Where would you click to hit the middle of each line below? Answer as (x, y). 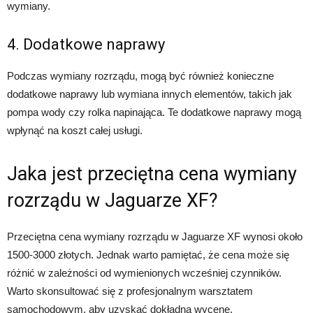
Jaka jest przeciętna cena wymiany (152, 174)
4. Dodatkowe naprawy (86, 44)
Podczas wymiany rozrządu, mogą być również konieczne (140, 76)
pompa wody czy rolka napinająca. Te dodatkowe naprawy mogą (154, 112)
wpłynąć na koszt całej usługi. (75, 130)
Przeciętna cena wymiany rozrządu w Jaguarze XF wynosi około (155, 236)
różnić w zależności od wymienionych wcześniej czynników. (144, 273)
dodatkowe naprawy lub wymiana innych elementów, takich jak (150, 94)
